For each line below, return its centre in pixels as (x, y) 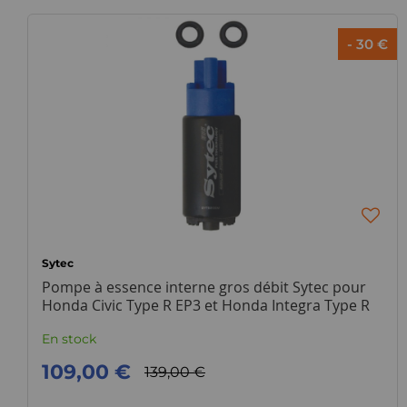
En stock (69, 339)
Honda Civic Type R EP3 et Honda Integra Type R (206, 305)
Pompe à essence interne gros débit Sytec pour (204, 287)
